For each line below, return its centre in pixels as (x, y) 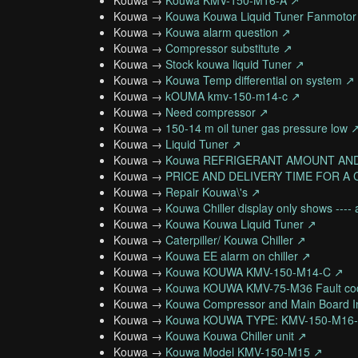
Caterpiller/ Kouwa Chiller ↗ (236, 240)
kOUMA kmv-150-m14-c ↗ (233, 96)
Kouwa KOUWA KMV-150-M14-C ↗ (255, 272)
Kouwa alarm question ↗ (228, 32)
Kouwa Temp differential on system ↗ (260, 80)
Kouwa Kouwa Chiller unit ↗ (236, 336)
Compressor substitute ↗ (229, 48)
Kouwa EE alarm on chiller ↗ (238, 256)
